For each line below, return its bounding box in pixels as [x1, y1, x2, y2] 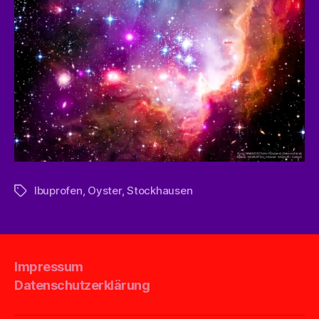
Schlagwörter [14, 184, 82, 199]
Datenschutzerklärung [14, 278, 150, 293]
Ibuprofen [34, 184, 83, 198]
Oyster [88, 184, 122, 198]
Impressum [14, 258, 83, 274]
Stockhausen [127, 184, 193, 198]
